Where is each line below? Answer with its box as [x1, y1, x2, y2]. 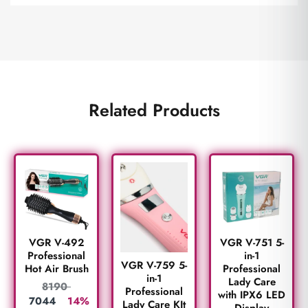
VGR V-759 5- [121, 257, 187, 273]
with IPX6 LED [218, 287, 285, 302]
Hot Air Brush [24, 261, 89, 276]
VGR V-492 [29, 235, 84, 250]
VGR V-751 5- [219, 235, 284, 250]
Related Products [88, 98, 220, 122]
